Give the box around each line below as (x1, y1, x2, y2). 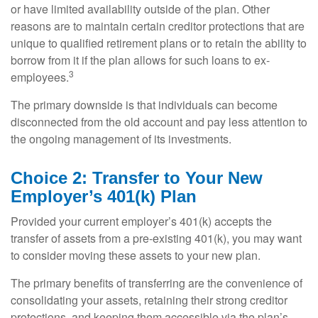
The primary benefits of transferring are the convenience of (11, 275, 302, 292)
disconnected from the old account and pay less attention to (11, 114, 307, 131)
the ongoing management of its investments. (11, 131, 231, 148)
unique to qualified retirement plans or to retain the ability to (11, 35, 307, 52)
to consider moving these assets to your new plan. (11, 247, 261, 264)
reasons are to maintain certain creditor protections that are (11, 18, 305, 35)
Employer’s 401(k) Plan (11, 187, 197, 207)
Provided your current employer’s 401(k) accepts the (11, 213, 272, 230)
